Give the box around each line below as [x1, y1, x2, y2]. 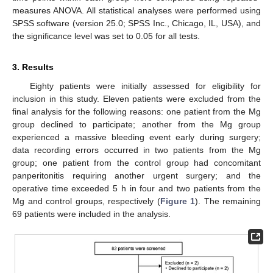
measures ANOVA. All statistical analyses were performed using [12, 5, 261, 15]
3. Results [12, 62, 54, 72]
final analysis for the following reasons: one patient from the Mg [12, 106, 261, 116]
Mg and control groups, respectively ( [12, 196, 160, 206]
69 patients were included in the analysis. [12, 208, 171, 219]
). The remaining [195, 196, 261, 206]
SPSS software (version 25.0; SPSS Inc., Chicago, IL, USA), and [12, 18, 261, 28]
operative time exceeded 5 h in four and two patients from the [12, 183, 261, 193]
